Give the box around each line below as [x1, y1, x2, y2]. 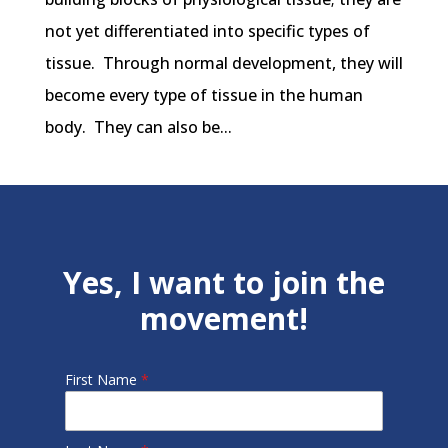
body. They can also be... [44, 116, 232, 139]
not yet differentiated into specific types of [44, 20, 370, 43]
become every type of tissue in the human [44, 84, 363, 107]
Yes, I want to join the [62, 262, 385, 304]
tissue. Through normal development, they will [44, 52, 403, 75]
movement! [139, 298, 308, 340]
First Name [64, 370, 141, 390]
